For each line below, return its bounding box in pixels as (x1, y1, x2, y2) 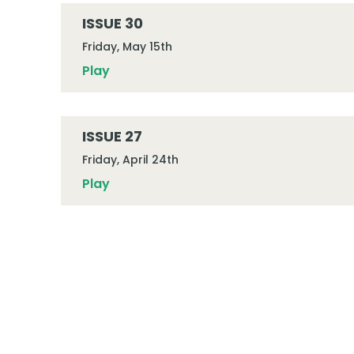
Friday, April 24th (81, 152, 179, 168)
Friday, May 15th (81, 39, 172, 55)
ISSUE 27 (81, 126, 142, 146)
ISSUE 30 (81, 13, 143, 33)
